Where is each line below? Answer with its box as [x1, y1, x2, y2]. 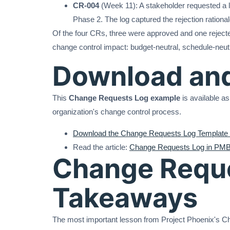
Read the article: [73, 143, 129, 152]
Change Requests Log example [69, 93, 180, 103]
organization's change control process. [52, 107, 181, 117]
